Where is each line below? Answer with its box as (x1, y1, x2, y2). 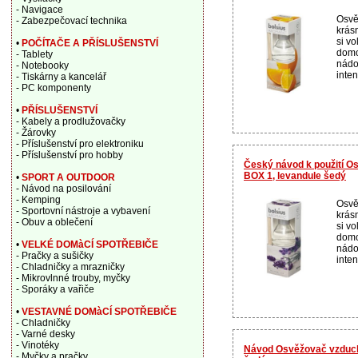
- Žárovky (15, 127, 56, 138)
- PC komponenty (15, 82, 91, 93)
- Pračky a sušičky (15, 250, 93, 261)
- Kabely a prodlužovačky (15, 116, 125, 127)
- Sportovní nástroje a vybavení (15, 205, 150, 217)
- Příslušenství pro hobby (15, 149, 123, 161)
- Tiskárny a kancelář (15, 71, 106, 82)
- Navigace (15, 4, 63, 15)
